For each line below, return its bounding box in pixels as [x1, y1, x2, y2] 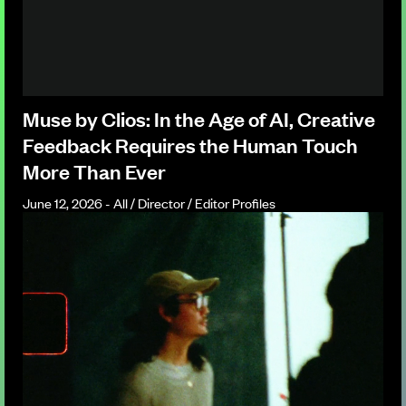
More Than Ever [23, 157, 166, 184]
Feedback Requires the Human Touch [23, 130, 358, 158]
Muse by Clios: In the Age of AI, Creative [23, 104, 375, 131]
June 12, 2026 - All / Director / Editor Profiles [23, 192, 275, 212]
